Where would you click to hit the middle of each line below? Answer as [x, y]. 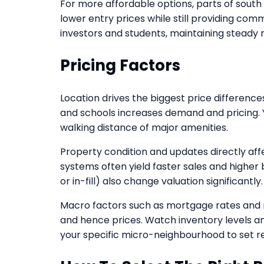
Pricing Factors [120, 65]
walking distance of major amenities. [144, 127]
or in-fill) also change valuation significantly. [161, 181]
